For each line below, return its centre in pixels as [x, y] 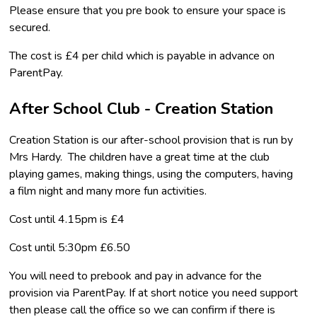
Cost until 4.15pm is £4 [67, 220]
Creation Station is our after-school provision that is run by [151, 140]
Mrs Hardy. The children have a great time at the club [140, 157]
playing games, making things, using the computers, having [151, 174]
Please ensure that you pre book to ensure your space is [148, 10]
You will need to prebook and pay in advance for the [136, 276]
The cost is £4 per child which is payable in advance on [142, 56]
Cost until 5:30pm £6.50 [70, 248]
